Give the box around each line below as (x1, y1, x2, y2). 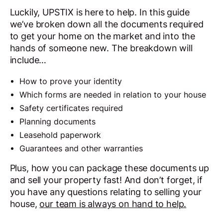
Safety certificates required (19, 104, 123, 113)
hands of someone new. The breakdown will (9, 42, 193, 53)
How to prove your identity (19, 77, 122, 87)
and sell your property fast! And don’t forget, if (9, 174, 203, 185)
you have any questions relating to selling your (9, 186, 202, 197)
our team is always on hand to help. (39, 198, 187, 209)
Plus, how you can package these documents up (9, 162, 209, 173)
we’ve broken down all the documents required (9, 18, 204, 29)
